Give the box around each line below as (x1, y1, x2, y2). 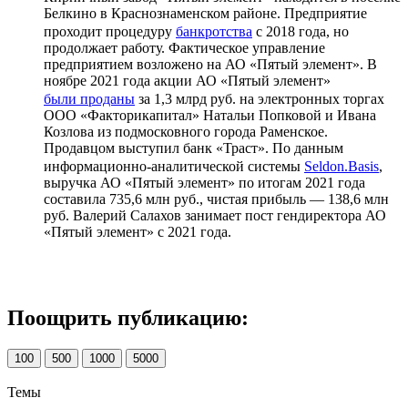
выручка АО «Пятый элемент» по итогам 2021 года (44, 174, 365, 190)
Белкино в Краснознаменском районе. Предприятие (44, 5, 367, 21)
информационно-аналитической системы (44, 158, 304, 174)
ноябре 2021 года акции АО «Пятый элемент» (44, 72, 334, 88)
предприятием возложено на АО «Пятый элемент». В (44, 56, 377, 72)
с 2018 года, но (252, 23, 349, 39)
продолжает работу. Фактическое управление (44, 39, 325, 56)
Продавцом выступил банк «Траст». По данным (44, 139, 343, 156)
